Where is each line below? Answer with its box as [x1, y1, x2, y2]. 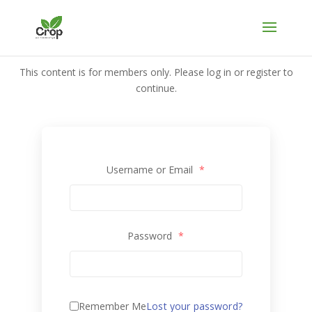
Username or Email [107, 163, 196, 176]
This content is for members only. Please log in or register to [19, 65, 293, 79]
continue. [135, 81, 177, 95]
